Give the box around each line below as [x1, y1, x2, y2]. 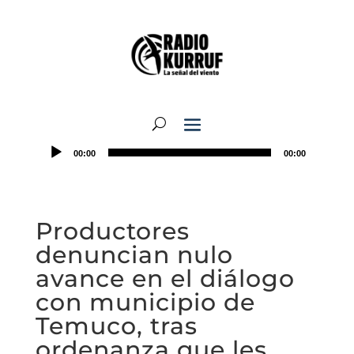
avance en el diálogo [35, 264, 295, 293]
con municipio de [35, 288, 255, 317]
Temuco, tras [35, 311, 198, 341]
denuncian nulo [35, 240, 233, 269]
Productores [35, 217, 190, 246]
